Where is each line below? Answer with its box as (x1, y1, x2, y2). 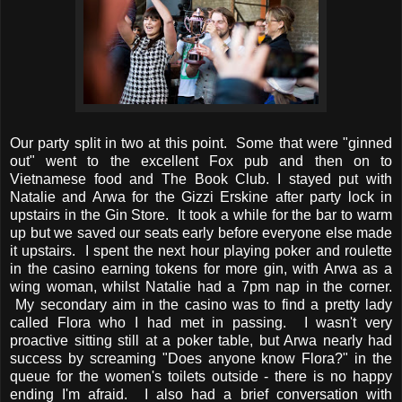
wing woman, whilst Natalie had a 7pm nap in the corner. (10, 279, 392, 295)
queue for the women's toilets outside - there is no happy (10, 369, 392, 385)
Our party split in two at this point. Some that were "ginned (10, 135, 392, 152)
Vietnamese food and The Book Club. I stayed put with (10, 171, 392, 188)
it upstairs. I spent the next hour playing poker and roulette (10, 243, 392, 259)
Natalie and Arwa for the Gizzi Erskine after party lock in (10, 189, 392, 205)
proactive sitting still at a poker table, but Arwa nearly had (10, 333, 392, 349)
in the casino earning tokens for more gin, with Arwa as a (10, 261, 392, 277)
